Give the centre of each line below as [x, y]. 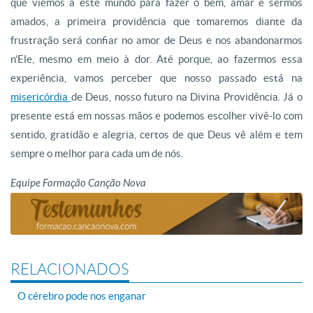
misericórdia [41, 97]
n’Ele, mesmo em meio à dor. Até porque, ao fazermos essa [156, 59]
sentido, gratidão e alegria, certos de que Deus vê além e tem [156, 134]
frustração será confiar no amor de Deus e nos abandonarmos [156, 40]
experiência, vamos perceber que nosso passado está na [156, 78]
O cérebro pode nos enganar [82, 296]
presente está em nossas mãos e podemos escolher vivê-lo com [156, 116]
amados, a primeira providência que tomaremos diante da [156, 21]
